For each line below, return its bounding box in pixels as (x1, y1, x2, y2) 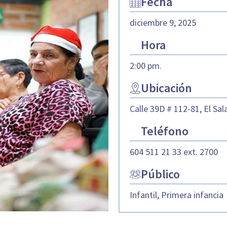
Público (140, 166, 180, 182)
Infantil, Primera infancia (129, 189, 223, 201)
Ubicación (140, 80, 192, 96)
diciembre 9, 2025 (129, 17, 196, 29)
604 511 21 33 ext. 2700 (129, 146, 218, 158)
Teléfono (140, 123, 188, 139)
